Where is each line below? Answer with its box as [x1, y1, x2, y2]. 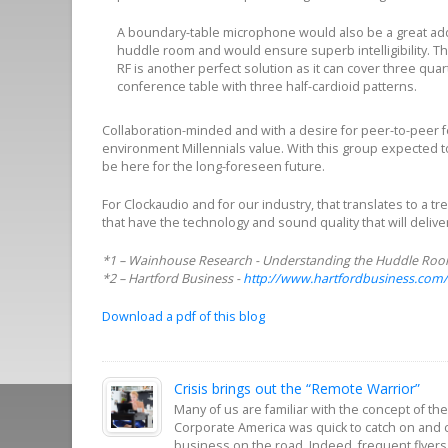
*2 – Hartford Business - [102, 270, 243, 288]
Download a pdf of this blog [102, 308, 265, 326]
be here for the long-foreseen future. [102, 158, 325, 176]
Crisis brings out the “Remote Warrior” [174, 379, 420, 399]
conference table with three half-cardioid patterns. [117, 78, 417, 96]
